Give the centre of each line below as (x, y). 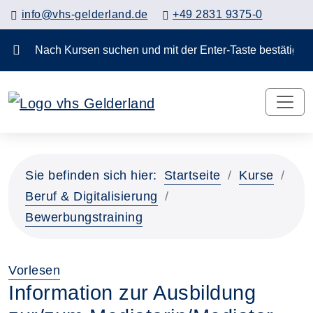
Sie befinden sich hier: (91, 175)
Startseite (192, 175)
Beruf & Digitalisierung (92, 196)
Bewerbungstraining (84, 217)
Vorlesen (34, 270)
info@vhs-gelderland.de (85, 14)
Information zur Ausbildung (132, 292)
